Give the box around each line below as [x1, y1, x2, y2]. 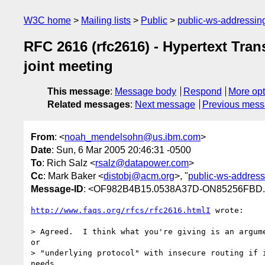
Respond [183, 86, 222, 97]
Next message [135, 99, 195, 110]
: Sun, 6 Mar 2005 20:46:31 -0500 [51, 144, 191, 155]
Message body [115, 86, 176, 97]
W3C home [24, 15, 71, 25]
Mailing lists [81, 15, 131, 25]
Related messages [47, 99, 130, 110]
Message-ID [31, 183, 83, 194]
